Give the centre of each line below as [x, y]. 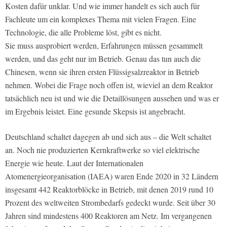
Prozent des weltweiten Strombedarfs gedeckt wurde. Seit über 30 [110, 202]
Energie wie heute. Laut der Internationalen [74, 163]
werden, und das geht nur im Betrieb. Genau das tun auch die [103, 58]
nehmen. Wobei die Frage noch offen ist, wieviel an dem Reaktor [109, 85]
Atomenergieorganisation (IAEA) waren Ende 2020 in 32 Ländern [112, 176]
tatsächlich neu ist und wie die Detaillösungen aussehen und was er [112, 98]
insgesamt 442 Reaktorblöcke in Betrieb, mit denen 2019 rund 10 [109, 189]
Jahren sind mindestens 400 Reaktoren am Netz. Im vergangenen [108, 215]
